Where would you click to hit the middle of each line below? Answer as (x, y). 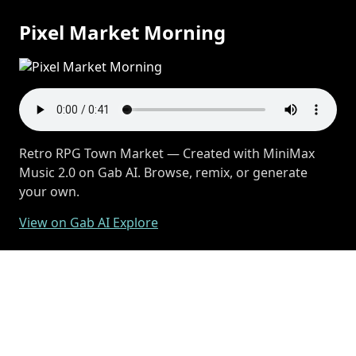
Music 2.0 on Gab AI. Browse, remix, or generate (163, 172)
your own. (49, 192)
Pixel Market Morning (122, 32)
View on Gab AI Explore (89, 222)
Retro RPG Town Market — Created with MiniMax (167, 153)
